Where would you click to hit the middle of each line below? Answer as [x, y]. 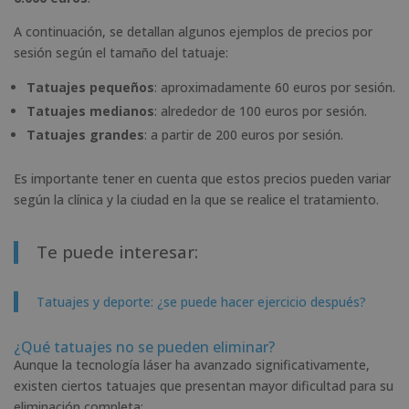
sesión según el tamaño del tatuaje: [121, 52]
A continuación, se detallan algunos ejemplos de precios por [193, 31]
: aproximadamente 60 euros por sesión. [275, 87]
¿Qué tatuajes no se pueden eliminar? [144, 346]
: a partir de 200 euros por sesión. [244, 134]
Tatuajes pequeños [90, 87]
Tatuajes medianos [90, 110]
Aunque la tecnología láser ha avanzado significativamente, [192, 364]
